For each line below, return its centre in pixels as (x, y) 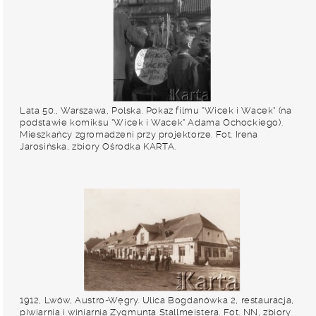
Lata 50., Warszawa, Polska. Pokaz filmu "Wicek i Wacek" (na (156, 110)
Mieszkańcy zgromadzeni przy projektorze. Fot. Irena (139, 134)
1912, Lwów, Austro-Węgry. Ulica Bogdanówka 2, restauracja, (157, 300)
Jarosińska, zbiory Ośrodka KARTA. (98, 146)
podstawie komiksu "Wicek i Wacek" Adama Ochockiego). (152, 122)
